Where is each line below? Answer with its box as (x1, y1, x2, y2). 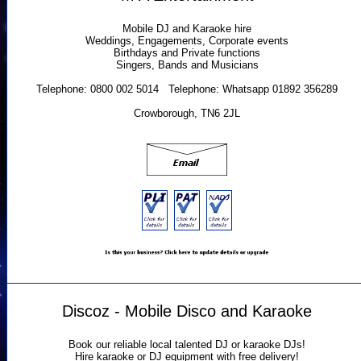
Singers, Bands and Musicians (115, 59, 259, 72)
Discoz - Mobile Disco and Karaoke (62, 301, 312, 320)
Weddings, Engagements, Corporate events (85, 35, 288, 48)
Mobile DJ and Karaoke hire (122, 23, 251, 35)
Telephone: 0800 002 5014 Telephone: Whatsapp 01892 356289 (36, 83, 338, 96)
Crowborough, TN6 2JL (134, 107, 240, 120)
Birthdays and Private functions (114, 47, 260, 60)
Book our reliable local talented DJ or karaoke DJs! (68, 338, 305, 351)
